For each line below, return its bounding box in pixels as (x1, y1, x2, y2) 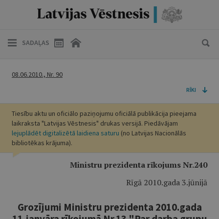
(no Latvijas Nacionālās (119, 129, 186, 137)
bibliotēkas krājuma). (12, 138, 72, 147)
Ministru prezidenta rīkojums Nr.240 (70, 159, 207, 170)
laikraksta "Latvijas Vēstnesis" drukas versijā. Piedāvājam (12, 119, 178, 128)
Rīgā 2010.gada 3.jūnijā (126, 177, 207, 188)
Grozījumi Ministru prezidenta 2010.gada (17, 200, 202, 214)
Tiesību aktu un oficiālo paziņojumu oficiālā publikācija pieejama (12, 109, 197, 118)
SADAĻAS (22, 38, 49, 47)
